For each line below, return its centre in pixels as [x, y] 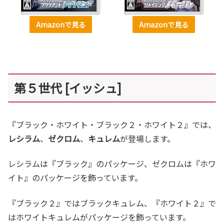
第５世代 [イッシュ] [68, 87]
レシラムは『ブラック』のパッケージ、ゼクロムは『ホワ [112, 164]
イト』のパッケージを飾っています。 [75, 178]
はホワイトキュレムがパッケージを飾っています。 [99, 217]
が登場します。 [147, 138]
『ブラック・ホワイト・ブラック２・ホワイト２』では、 [112, 124]
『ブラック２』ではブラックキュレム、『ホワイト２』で [112, 203]
